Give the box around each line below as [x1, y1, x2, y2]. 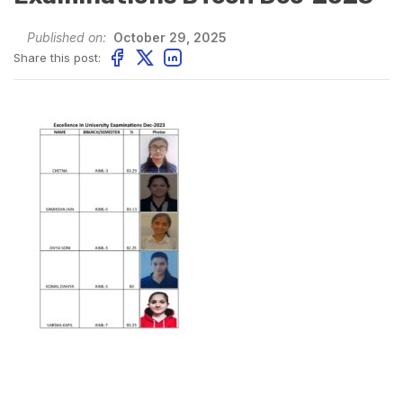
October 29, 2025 [110, 30, 227, 45]
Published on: [27, 30, 106, 45]
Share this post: [13, 49, 101, 65]
